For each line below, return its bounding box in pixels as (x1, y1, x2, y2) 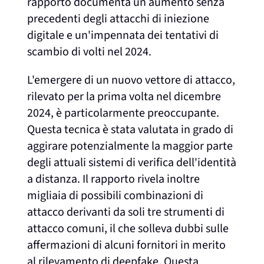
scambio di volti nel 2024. (27, 43, 152, 60)
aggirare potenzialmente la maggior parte (27, 137, 233, 154)
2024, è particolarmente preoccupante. (27, 104, 220, 121)
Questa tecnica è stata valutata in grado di (27, 121, 234, 138)
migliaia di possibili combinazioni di (27, 187, 204, 204)
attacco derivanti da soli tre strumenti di (27, 203, 225, 220)
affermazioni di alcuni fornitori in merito (27, 236, 226, 253)
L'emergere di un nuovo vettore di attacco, (27, 71, 236, 88)
